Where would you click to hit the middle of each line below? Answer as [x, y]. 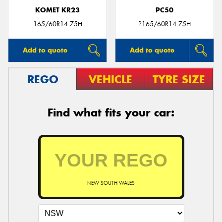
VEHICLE [111, 80]
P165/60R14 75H [165, 24]
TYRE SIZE [179, 80]
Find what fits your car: [111, 113]
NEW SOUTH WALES [111, 183]
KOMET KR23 [57, 10]
